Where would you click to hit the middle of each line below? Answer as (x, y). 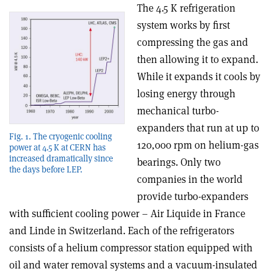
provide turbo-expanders (193, 197)
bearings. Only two (179, 162)
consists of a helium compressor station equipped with (131, 248)
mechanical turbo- (178, 111)
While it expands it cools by (199, 77)
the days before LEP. (46, 169)
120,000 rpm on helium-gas (198, 145)
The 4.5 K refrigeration (186, 8)
